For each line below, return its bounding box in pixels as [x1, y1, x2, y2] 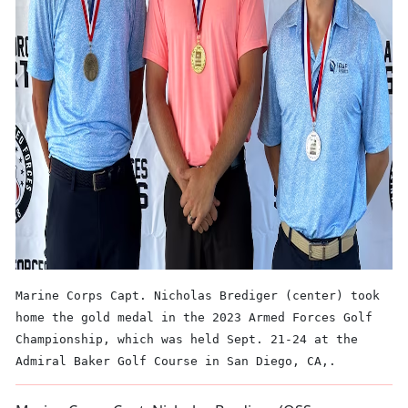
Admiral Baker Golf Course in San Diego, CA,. [15, 354, 336, 369]
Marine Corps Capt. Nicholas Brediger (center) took [15, 289, 380, 303]
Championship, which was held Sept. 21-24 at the [15, 332, 358, 347]
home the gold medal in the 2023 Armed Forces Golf [15, 311, 372, 325]
